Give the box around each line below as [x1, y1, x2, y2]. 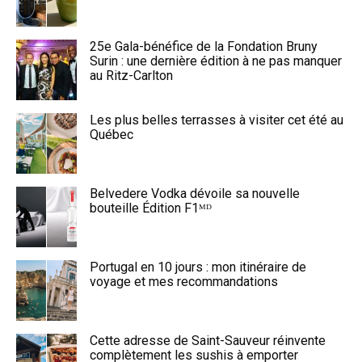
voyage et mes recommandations [90, 274, 278, 289]
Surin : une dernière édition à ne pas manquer [90, 53, 342, 69]
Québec [90, 127, 133, 142]
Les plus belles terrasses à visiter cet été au [90, 112, 343, 128]
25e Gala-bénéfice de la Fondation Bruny [90, 39, 318, 54]
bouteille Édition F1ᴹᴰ [90, 200, 212, 216]
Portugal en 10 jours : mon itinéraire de [90, 259, 306, 275]
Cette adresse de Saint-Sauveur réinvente [90, 333, 326, 348]
